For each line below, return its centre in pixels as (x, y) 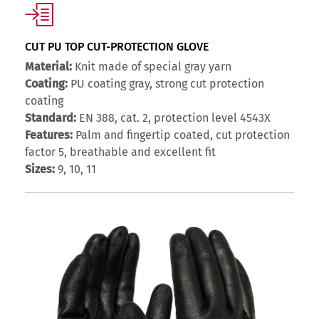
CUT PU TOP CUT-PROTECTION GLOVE (117, 47)
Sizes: (40, 169)
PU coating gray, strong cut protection (166, 84)
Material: (48, 67)
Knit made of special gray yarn (152, 67)
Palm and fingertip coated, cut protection (181, 135)
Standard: (51, 118)
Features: (49, 135)
